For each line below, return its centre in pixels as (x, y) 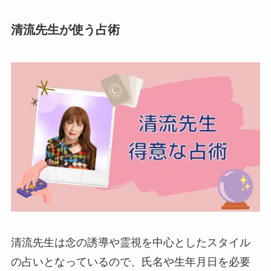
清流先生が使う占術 (65, 30)
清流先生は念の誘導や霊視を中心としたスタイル (130, 243)
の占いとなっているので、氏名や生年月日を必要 (130, 262)
